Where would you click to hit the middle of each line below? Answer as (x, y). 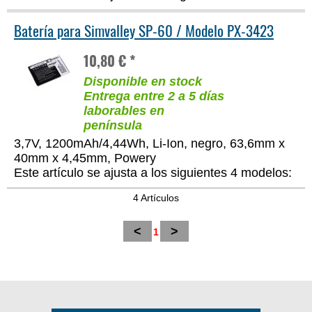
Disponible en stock (143, 82)
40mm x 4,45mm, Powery (85, 158)
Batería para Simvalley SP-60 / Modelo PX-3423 (144, 31)
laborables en (124, 111)
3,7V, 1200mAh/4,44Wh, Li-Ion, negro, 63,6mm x (149, 144)
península (113, 126)
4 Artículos (156, 198)
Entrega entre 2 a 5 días (154, 96)
